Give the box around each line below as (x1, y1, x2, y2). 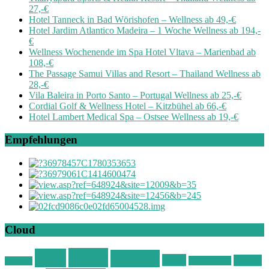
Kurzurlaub (189, 255, 231, 265)
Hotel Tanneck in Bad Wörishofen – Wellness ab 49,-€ (29, 14, 236, 25)
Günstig (110, 249, 160, 267)
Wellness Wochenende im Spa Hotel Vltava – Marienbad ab (29, 46, 256, 57)
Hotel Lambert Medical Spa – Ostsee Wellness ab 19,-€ (29, 111, 238, 122)
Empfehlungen (5, 133, 77, 147)
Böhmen (5, 256, 32, 265)
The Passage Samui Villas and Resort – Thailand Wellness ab (29, 68, 261, 79)
